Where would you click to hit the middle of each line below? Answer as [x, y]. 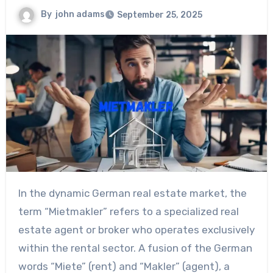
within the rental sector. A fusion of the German [135, 248]
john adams [80, 15]
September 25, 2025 [159, 15]
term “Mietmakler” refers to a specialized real [128, 211]
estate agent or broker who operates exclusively [136, 229]
